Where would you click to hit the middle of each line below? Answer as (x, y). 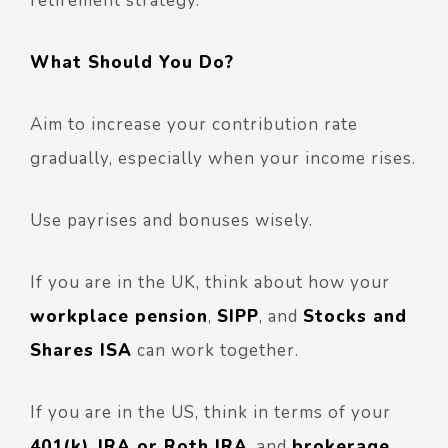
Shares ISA (81, 351)
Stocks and (355, 317)
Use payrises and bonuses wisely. (171, 221)
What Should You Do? (132, 63)
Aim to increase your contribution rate (194, 125)
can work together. (215, 351)
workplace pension (119, 317)
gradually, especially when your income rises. (223, 159)
